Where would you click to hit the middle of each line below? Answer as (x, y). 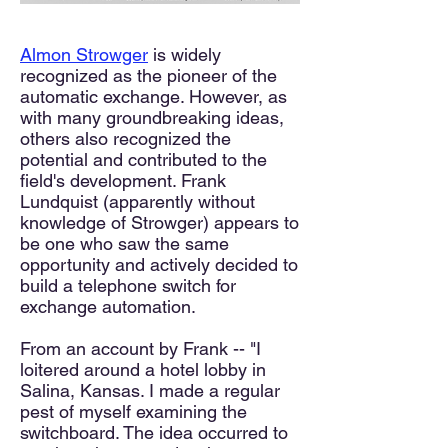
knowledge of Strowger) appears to (159, 222)
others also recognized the (125, 138)
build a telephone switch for (128, 285)
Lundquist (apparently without (137, 201)
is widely (184, 54)
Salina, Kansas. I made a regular (150, 390)
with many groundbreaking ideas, (152, 117)
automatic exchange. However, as (153, 96)
